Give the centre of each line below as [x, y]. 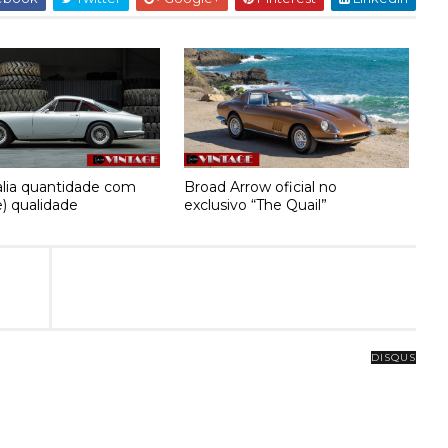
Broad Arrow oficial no [261, 186]
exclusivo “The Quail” [256, 204]
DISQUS [393, 357]
